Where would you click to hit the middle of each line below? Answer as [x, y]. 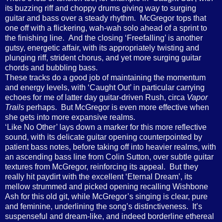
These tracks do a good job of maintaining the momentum [105, 77]
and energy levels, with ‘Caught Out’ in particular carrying [105, 87]
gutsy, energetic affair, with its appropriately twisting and [102, 48]
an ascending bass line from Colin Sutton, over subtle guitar [109, 157]
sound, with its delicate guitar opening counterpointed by [104, 137]
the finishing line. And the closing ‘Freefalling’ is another [104, 38]
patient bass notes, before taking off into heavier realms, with [111, 147]
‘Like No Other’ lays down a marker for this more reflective [106, 127]
